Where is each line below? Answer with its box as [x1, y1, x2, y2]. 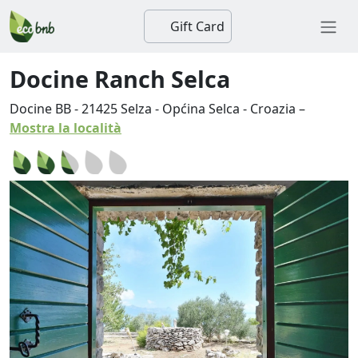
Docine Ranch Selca [10, 63, 230, 94]
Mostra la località [10, 119, 121, 137]
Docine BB [10, 100, 71, 117]
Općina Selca [162, 100, 240, 117]
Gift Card [167, 18, 225, 35]
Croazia [250, 100, 296, 117]
